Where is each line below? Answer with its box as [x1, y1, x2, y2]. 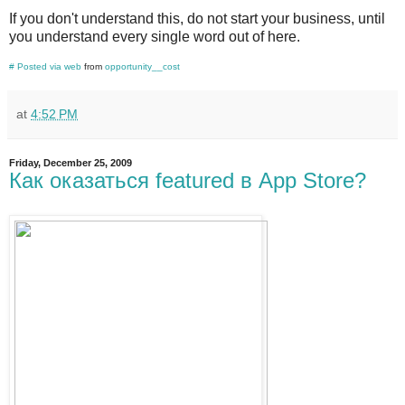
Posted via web [17, 61, 81, 72]
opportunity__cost [105, 61, 180, 72]
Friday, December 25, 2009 [9, 157, 132, 169]
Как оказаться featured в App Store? [9, 168, 366, 193]
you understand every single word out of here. [9, 29, 300, 45]
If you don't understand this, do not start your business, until [9, 11, 385, 27]
